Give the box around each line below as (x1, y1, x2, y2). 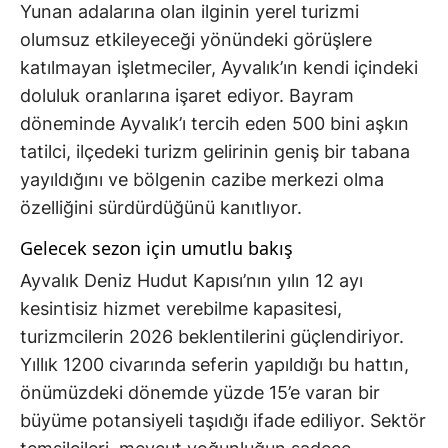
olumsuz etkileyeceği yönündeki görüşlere (20, 29, 372, 51)
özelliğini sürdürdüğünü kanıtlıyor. (20, 197, 302, 219)
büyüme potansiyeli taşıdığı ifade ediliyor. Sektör (20, 410, 426, 432)
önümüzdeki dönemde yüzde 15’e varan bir (20, 382, 380, 404)
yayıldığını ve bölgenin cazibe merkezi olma (20, 169, 384, 191)
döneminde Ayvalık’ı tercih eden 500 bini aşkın (20, 113, 409, 135)
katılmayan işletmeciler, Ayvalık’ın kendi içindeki (20, 57, 418, 79)
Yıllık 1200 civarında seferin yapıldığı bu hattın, (20, 354, 409, 376)
